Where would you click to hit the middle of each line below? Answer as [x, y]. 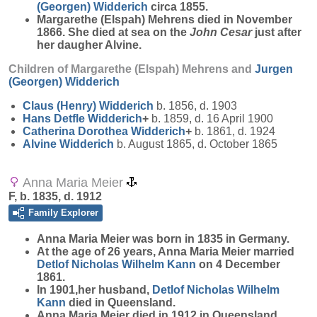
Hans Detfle [55, 119]
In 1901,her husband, [94, 290]
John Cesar [222, 32]
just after [278, 32]
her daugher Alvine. [89, 45]
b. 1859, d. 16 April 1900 [211, 119]
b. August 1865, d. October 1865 [196, 144]
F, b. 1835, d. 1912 [55, 196]
